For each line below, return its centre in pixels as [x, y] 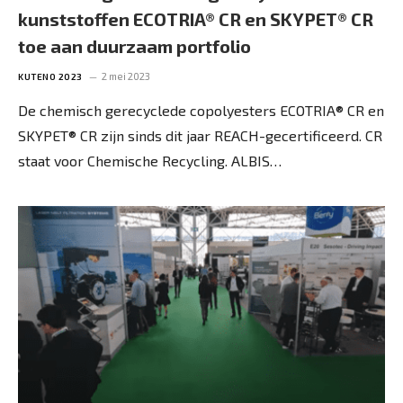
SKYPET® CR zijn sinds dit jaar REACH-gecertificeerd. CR [200, 135]
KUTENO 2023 [50, 76]
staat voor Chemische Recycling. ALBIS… [150, 160]
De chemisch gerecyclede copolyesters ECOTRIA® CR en [201, 110]
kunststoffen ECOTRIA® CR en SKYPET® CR [196, 18]
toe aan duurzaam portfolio [134, 45]
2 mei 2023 [125, 76]
